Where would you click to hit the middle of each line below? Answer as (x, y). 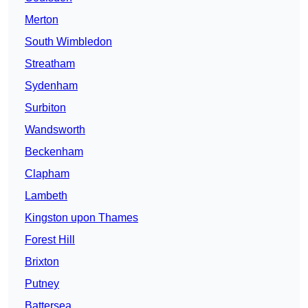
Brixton (42, 262)
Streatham (50, 64)
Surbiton (45, 108)
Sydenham (51, 86)
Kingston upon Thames (81, 218)
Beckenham (54, 152)
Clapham (47, 174)
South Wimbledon (68, 42)
